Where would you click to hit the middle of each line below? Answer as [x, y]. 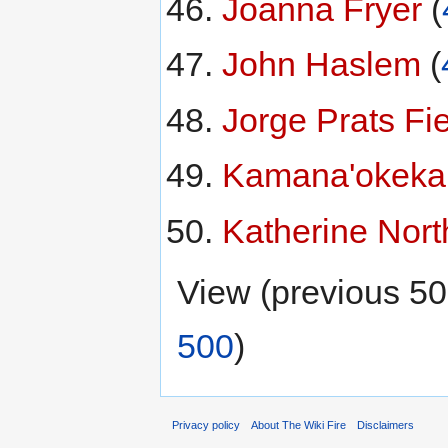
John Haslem [321, 64]
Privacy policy [206, 425]
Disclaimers [386, 425]
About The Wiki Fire [299, 425]
